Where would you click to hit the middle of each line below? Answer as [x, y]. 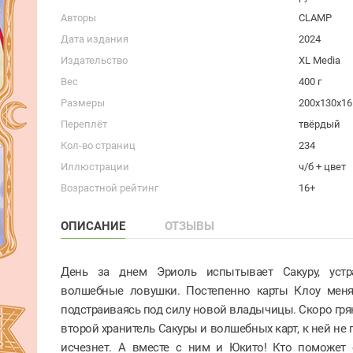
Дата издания [95, 39]
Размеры [83, 102]
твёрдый [320, 124]
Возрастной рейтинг [110, 188]
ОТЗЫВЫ [190, 226]
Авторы [78, 17]
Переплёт [84, 124]
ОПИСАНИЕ [93, 226]
